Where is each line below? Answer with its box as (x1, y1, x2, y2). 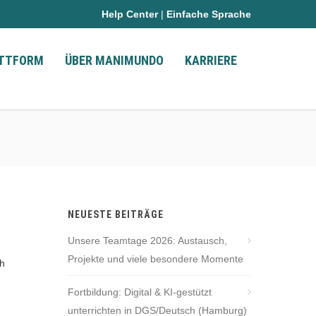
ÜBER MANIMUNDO (65, 53, 164, 68)
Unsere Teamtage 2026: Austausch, (68, 235, 227, 246)
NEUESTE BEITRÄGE (68, 209, 164, 220)
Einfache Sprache (166, 8, 251, 20)
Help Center (102, 8, 158, 20)
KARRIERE (185, 53, 237, 68)
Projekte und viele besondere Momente (68, 253, 243, 265)
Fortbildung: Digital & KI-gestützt (68, 286, 212, 298)
